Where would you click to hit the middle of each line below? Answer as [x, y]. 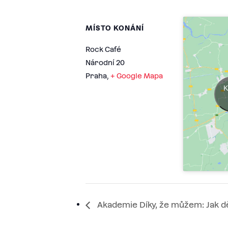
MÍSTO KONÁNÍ [115, 28]
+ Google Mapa [137, 76]
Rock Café [103, 49]
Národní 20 [105, 62]
